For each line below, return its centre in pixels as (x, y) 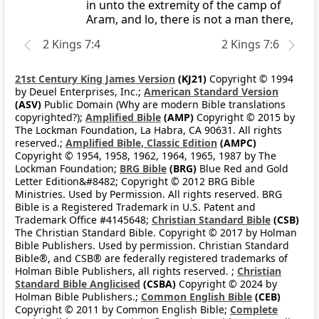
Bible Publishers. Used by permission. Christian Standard (152, 246)
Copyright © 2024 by (226, 284)
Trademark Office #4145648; (83, 220)
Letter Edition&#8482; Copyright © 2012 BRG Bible (135, 182)
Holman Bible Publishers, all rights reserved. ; (126, 271)
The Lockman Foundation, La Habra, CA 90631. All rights (148, 130)
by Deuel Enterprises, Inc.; (79, 92)
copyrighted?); (50, 117)
